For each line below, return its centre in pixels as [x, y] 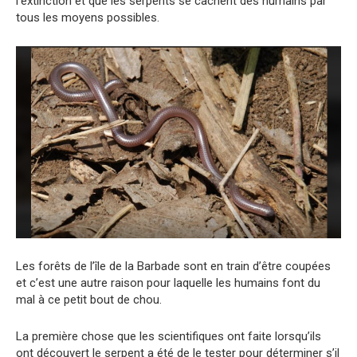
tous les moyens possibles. [88, 18]
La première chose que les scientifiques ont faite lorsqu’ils [169, 337]
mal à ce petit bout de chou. [89, 300]
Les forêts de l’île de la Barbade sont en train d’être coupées [173, 267]
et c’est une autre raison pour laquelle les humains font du [168, 283]
